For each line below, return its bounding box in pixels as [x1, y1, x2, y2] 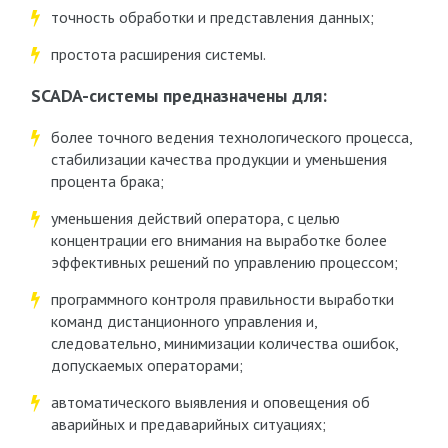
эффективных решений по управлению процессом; [50, 252, 398, 272]
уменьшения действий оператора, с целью [50, 208, 340, 228]
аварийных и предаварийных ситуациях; [50, 414, 326, 434]
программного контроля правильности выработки [50, 289, 394, 309]
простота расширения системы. [50, 44, 266, 64]
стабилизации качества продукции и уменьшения [50, 149, 387, 169]
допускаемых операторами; [50, 355, 243, 375]
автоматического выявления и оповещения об [50, 392, 370, 412]
